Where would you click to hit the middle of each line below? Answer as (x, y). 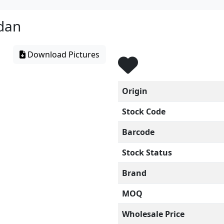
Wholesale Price (153, 214)
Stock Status (147, 152)
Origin (135, 91)
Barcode (138, 132)
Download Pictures (62, 54)
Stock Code (144, 111)
